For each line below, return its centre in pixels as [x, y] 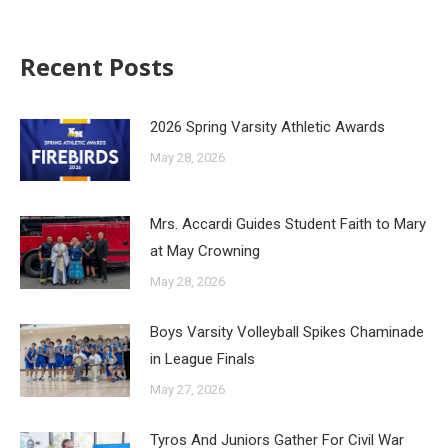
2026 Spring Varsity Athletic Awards [267, 126]
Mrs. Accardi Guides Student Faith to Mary [288, 223]
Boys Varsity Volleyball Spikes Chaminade [287, 332]
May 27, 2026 [187, 390]
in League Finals [202, 359]
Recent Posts [97, 66]
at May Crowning [205, 250]
